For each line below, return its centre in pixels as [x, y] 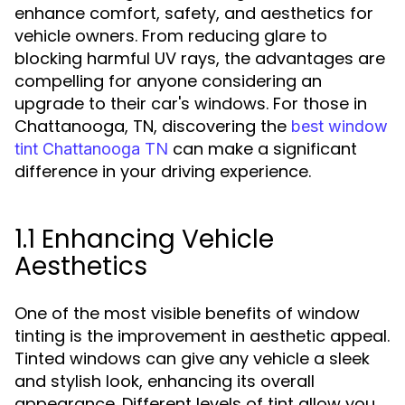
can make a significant [263, 149]
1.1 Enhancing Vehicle [144, 239]
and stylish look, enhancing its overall [165, 381]
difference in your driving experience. [163, 171]
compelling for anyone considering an [168, 81]
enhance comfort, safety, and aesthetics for [194, 13]
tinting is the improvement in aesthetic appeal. [202, 336]
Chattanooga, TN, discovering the [153, 126]
